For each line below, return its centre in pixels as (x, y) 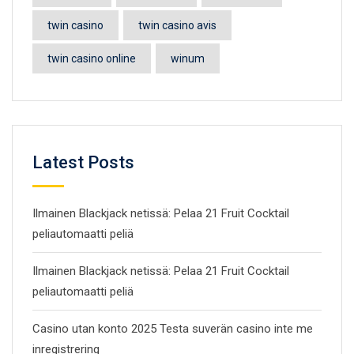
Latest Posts (83, 162)
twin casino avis (177, 25)
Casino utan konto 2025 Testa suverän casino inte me (173, 329)
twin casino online (92, 58)
